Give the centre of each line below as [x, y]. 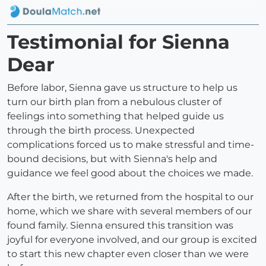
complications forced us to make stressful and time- [131, 145]
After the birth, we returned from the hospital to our [130, 197]
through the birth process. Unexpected [101, 131]
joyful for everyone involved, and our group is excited [132, 240]
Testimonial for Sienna [118, 42]
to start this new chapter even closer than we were [128, 254]
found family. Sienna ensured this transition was [120, 226]
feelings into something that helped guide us [115, 116]
